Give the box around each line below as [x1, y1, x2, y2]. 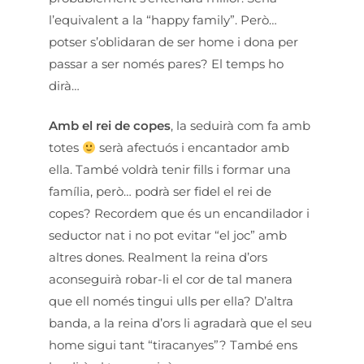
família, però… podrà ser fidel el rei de [49, 184, 271, 199]
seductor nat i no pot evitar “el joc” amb [49, 227, 287, 243]
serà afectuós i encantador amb [96, 140, 290, 155]
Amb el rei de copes [49, 118, 171, 133]
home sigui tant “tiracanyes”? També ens [49, 337, 297, 353]
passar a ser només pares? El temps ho [49, 55, 284, 71]
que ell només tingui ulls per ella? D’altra [49, 293, 293, 309]
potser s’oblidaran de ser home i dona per [49, 33, 298, 50]
